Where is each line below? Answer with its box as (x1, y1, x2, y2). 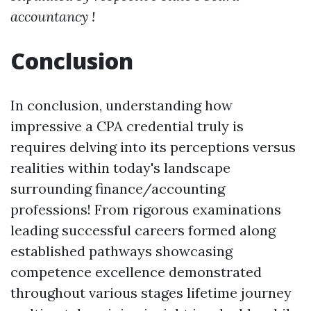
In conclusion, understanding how (10, 96, 233, 114)
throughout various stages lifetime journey (10, 284, 292, 301)
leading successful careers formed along (10, 221, 276, 239)
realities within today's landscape (10, 159, 230, 176)
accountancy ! (10, 8, 95, 25)
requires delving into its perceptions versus (10, 138, 296, 155)
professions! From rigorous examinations (10, 201, 281, 218)
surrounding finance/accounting (10, 180, 225, 197)
